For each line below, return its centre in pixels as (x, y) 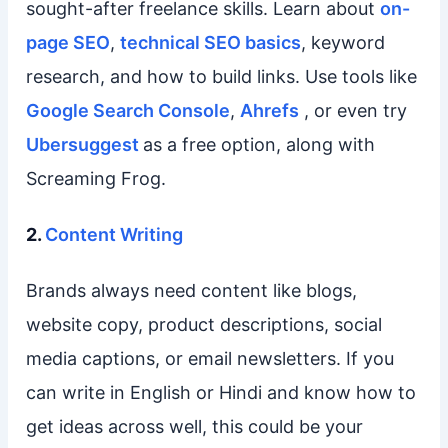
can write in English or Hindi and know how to (220, 392)
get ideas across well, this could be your (194, 426)
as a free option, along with (258, 144)
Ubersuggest (84, 144)
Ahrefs (269, 110)
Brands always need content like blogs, (191, 290)
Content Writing (113, 234)
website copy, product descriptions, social (203, 324)
